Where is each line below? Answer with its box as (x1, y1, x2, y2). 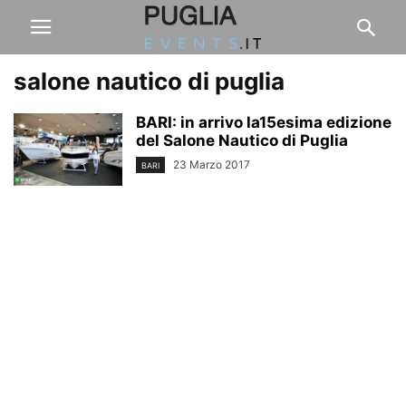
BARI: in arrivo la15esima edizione (136, 113, 391, 131)
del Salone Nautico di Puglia (136, 131, 348, 150)
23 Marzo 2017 (173, 158, 250, 171)
